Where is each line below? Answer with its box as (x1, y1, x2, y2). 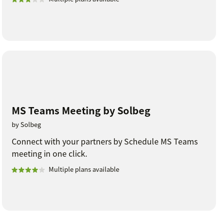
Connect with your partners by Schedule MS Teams (12, 135, 198, 147)
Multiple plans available (49, 164, 119, 174)
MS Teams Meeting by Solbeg (12, 103, 150, 117)
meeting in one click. (12, 147, 87, 159)
